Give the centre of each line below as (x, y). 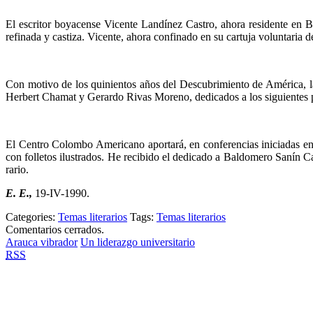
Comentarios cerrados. (55, 229)
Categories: (32, 217)
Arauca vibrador (42, 242)
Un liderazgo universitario (138, 242)
